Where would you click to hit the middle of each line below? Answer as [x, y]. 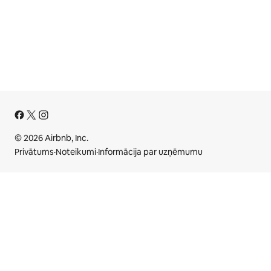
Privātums [34, 152]
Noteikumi [76, 152]
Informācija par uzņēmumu [150, 152]
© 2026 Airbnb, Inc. [51, 138]
